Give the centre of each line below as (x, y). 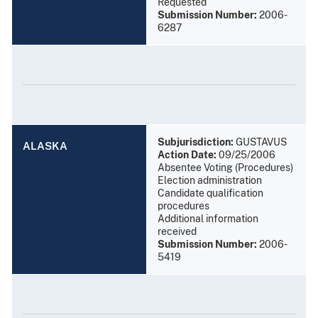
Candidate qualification (210, 193)
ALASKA (45, 146)
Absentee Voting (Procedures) (225, 167)
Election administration (210, 180)
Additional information (208, 218)
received (177, 231)
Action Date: (187, 154)
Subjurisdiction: (196, 142)
